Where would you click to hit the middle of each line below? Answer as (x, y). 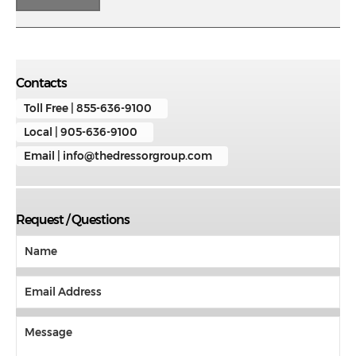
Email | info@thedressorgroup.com (118, 155)
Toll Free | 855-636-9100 (88, 108)
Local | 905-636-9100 (81, 132)
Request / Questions (73, 219)
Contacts (41, 83)
